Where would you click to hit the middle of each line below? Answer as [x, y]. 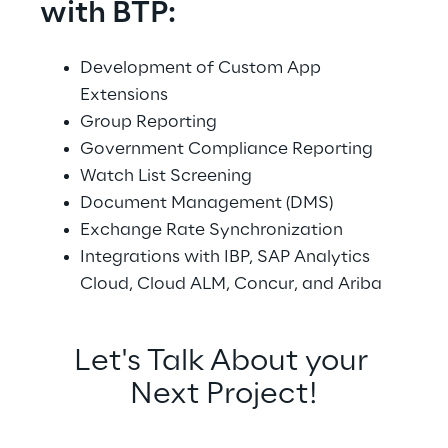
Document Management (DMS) [206, 203]
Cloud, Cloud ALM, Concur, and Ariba [231, 284]
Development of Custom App [202, 68]
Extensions [124, 95]
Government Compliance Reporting [226, 149]
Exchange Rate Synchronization [211, 230]
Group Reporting [148, 122]
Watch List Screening [166, 176]
